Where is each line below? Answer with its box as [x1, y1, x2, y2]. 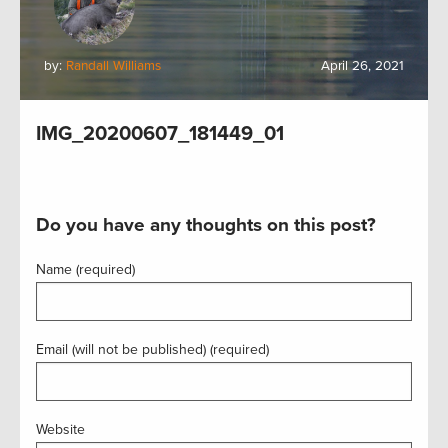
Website [36, 421, 85, 438]
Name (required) [36, 261, 135, 278]
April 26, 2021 [321, 58, 404, 74]
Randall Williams [66, 58, 161, 74]
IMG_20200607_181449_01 [36, 122, 284, 146]
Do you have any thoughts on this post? [36, 214, 376, 236]
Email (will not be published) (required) [36, 341, 269, 358]
